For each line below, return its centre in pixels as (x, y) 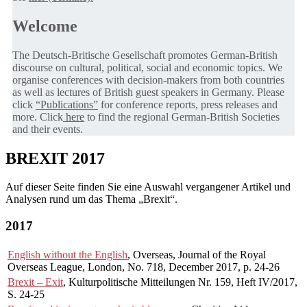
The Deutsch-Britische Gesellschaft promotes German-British (145, 55)
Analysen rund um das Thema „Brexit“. (91, 199)
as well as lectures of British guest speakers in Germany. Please (148, 92)
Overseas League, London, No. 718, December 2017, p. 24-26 (144, 267)
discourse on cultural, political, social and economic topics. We (147, 67)
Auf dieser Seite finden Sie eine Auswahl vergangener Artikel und (148, 187)
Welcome (45, 26)
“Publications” (67, 104)
